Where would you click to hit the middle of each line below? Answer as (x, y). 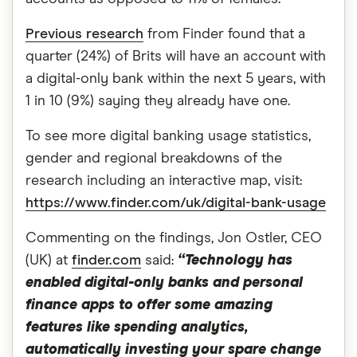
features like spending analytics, (137, 328)
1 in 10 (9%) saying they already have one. (158, 101)
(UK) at (49, 261)
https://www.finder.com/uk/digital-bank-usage (176, 203)
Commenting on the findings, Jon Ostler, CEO (174, 238)
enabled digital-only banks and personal (164, 283)
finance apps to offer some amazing (149, 305)
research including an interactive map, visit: (164, 181)
